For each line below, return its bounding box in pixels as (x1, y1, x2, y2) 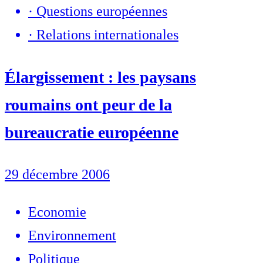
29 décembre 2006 (5, 166, 110, 182)
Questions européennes (36, 4, 167, 19)
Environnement (28, 227, 116, 243)
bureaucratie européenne (5, 123, 178, 141)
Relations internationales (36, 27, 178, 43)
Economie (28, 204, 86, 220)
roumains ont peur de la (5, 95, 172, 114)
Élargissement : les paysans (5, 68, 196, 86)
